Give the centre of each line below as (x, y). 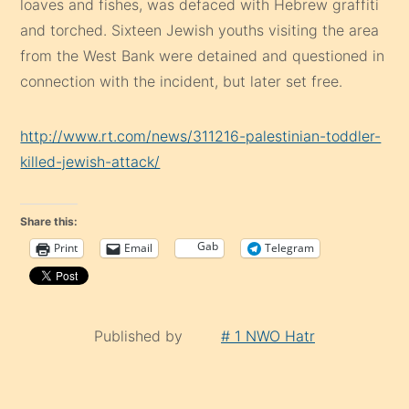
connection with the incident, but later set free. (182, 81)
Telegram (290, 248)
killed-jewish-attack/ (90, 161)
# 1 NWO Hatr (268, 336)
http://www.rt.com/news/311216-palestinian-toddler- (201, 136)
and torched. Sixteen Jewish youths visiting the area (200, 30)
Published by (141, 336)
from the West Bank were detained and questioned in (203, 55)
